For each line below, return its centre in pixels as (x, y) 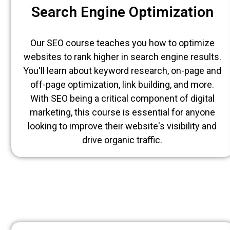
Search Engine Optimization (122, 12)
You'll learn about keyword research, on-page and (122, 70)
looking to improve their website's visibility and (122, 126)
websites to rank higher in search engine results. (122, 56)
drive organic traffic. (122, 140)
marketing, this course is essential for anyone (122, 112)
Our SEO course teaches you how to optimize (122, 43)
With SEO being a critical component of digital (122, 98)
